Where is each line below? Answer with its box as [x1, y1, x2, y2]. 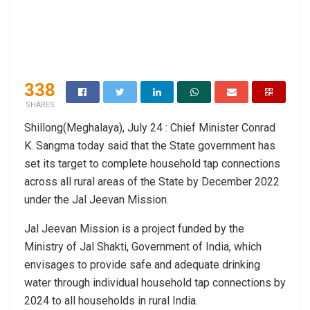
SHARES [25, 100, 55, 109]
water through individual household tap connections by [24, 275, 286, 289]
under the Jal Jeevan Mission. [24, 192, 169, 206]
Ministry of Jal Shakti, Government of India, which [24, 239, 262, 253]
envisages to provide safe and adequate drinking [24, 257, 260, 271]
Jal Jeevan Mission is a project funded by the [24, 221, 244, 235]
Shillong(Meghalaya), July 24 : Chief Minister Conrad [24, 120, 275, 134]
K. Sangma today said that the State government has [24, 138, 275, 152]
